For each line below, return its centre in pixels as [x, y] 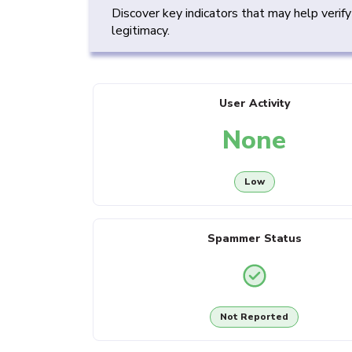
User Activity [254, 103]
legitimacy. [141, 31]
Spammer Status [254, 238]
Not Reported [255, 317]
